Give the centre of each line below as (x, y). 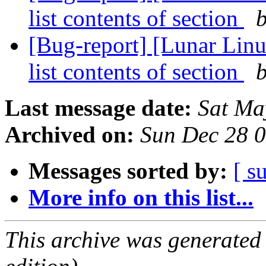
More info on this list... (141, 198)
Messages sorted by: (128, 171)
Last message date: (98, 108)
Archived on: (69, 135)
